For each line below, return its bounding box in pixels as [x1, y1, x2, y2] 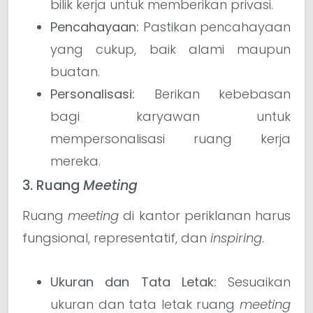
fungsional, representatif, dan [22, 229, 210, 247]
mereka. [50, 152, 101, 170]
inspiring [210, 229, 262, 247]
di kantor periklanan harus [119, 207, 291, 225]
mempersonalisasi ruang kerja [50, 130, 291, 148]
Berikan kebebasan [135, 85, 291, 103]
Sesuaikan [216, 272, 291, 291]
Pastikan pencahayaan [139, 18, 291, 36]
